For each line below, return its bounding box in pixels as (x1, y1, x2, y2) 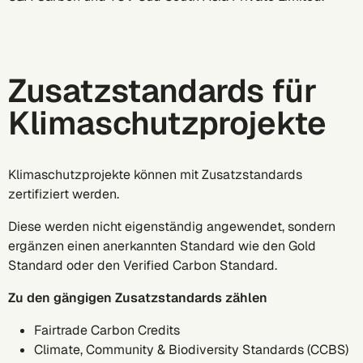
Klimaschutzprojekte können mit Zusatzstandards (8, 166, 302, 183)
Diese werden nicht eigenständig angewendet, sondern (8, 218, 335, 235)
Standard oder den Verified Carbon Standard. (8, 257, 277, 274)
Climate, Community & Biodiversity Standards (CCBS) (34, 341, 348, 358)
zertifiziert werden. (8, 186, 126, 203)
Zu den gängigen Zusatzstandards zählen (8, 289, 267, 306)
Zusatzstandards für (8, 70, 317, 112)
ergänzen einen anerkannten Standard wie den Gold (8, 237, 316, 254)
